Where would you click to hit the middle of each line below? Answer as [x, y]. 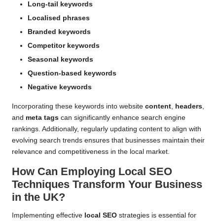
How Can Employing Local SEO [92, 172]
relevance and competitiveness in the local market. [91, 152]
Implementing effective [48, 216]
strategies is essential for [157, 216]
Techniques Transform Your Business [107, 184]
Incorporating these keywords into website [78, 107]
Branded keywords [59, 32]
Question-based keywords [72, 74]
